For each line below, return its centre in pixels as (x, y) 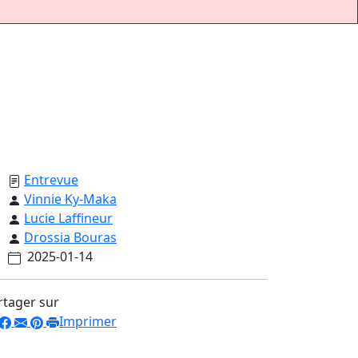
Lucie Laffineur (68, 219)
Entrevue (51, 180)
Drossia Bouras (70, 238)
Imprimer (88, 322)
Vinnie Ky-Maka (70, 199)
